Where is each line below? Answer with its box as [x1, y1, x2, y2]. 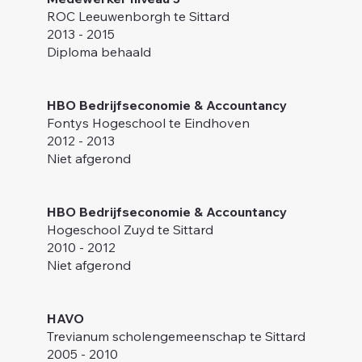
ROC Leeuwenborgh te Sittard [46, 8, 229, 25]
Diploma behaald [46, 44, 151, 61]
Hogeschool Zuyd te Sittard [46, 221, 213, 238]
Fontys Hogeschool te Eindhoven [46, 115, 250, 132]
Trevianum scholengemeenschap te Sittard [46, 328, 305, 345]
